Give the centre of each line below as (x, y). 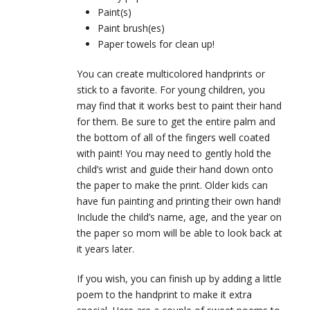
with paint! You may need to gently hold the (174, 154)
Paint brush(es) (131, 28)
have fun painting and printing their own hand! (179, 201)
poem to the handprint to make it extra (164, 295)
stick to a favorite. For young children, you (171, 90)
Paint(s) (115, 12)
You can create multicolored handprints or (171, 74)
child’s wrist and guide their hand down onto (175, 170)
